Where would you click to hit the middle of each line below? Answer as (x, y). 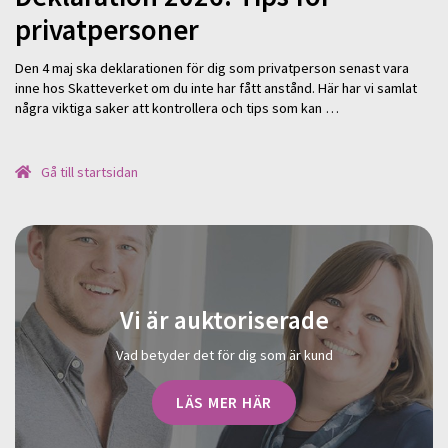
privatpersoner (107, 29)
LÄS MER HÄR (224, 401)
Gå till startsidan (88, 171)
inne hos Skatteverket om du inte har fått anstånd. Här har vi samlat (216, 88)
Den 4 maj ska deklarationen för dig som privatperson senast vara (212, 68)
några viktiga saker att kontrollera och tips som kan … (177, 108)
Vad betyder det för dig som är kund (224, 355)
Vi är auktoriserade (224, 320)
